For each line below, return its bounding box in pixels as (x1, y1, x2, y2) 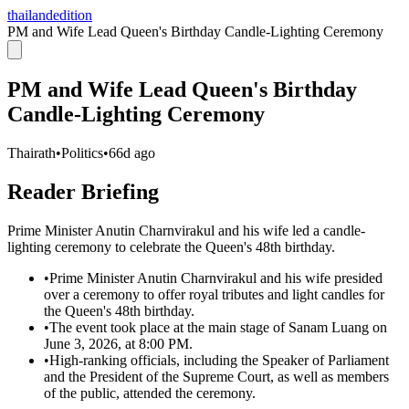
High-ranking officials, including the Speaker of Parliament (49, 351, 389, 368)
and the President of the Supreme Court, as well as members (44, 368, 389, 384)
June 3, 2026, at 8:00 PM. (44, 335, 193, 351)
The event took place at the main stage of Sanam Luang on (49, 319, 387, 335)
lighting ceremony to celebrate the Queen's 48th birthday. (7, 238, 335, 255)
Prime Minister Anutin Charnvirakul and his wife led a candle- (7, 222, 365, 238)
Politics (61, 144, 103, 161)
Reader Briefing (7, 179, 159, 204)
